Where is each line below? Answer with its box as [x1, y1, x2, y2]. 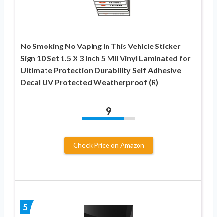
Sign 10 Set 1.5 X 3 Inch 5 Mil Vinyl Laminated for [20, 53, 191, 63]
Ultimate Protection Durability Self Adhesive [20, 65, 181, 75]
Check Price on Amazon [73, 141, 144, 150]
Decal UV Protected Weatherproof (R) [20, 77, 158, 87]
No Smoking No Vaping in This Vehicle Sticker [20, 41, 181, 51]
